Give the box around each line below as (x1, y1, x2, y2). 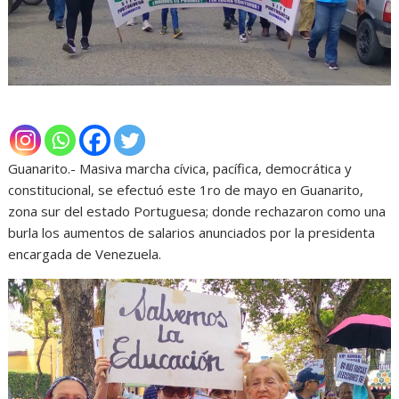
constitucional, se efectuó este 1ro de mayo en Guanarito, (8, 181, 364, 199)
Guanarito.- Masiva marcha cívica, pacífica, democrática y (8, 159, 353, 178)
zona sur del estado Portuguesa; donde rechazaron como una (8, 202, 387, 221)
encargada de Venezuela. (8, 245, 162, 264)
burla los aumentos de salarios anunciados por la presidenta (8, 224, 376, 242)
